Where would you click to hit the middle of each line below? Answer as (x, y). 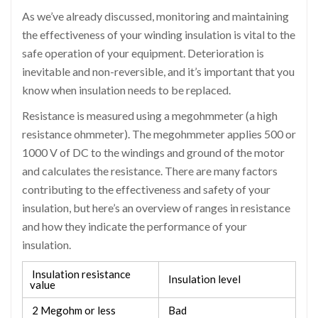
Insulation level (203, 279)
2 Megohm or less (73, 310)
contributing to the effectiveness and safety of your (146, 189)
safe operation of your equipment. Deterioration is (143, 53)
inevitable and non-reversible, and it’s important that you (158, 71)
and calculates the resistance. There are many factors (150, 170)
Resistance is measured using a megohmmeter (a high (150, 115)
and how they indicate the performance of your (135, 226)
